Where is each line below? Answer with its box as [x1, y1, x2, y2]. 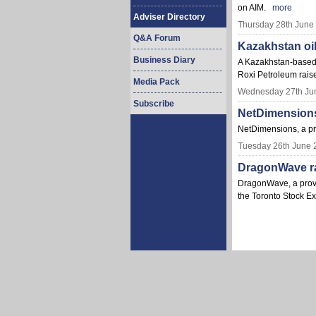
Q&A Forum [133, 33, 181, 43]
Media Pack [133, 77, 180, 87]
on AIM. [238, 3, 268, 13]
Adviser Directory [133, 12, 205, 22]
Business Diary [133, 55, 195, 65]
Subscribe [133, 99, 174, 109]
